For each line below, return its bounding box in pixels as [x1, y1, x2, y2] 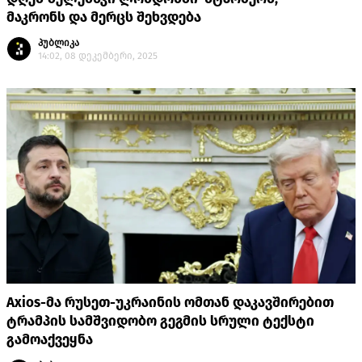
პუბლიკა [38, 37, 79, 49]
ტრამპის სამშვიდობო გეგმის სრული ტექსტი [6, 313, 314, 330]
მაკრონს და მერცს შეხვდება [6, 9, 204, 27]
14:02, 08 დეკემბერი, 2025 [38, 50, 158, 62]
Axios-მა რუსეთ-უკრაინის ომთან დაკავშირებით [6, 294, 334, 312]
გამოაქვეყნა [6, 331, 93, 349]
